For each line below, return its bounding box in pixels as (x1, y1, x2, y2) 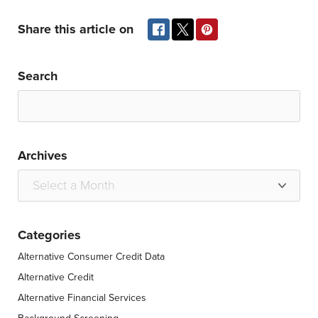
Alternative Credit (18, 269, 94, 285)
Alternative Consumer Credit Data (18, 248, 165, 264)
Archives (18, 146, 67, 165)
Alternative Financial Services (18, 290, 146, 305)
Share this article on (18, 19, 133, 38)
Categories (18, 225, 81, 244)
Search (18, 66, 57, 85)
